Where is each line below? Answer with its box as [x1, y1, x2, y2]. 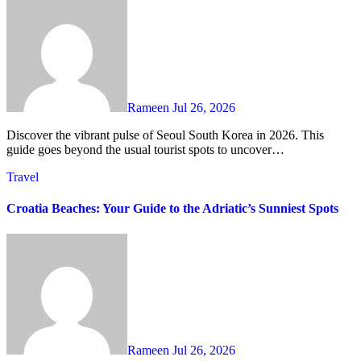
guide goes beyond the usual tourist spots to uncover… [6, 143, 284, 157]
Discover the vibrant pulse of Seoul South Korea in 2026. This [6, 128, 16, 143]
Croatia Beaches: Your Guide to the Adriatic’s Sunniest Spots [6, 201, 338, 216]
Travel [6, 170, 39, 185]
